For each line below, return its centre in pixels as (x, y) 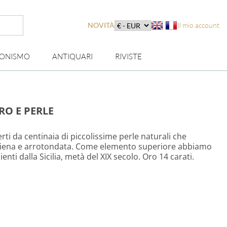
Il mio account (198, 25)
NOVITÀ (101, 25)
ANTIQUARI (72, 56)
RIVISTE (128, 56)
